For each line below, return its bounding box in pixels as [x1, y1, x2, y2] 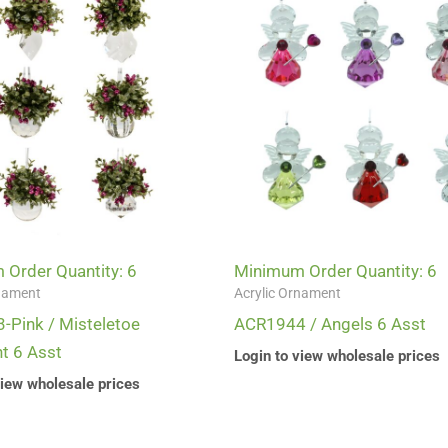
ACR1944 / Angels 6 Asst [234, 314, 426, 335]
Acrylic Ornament [234, 285, 341, 303]
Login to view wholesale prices [234, 346, 440, 365]
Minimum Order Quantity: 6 [234, 261, 437, 282]
